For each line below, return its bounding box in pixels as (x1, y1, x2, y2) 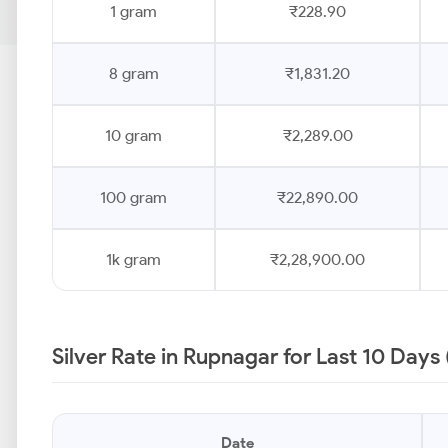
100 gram (100, 188, 167, 207)
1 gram (110, 2, 157, 21)
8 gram (108, 64, 159, 83)
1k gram (106, 250, 161, 269)
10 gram (105, 126, 162, 145)
